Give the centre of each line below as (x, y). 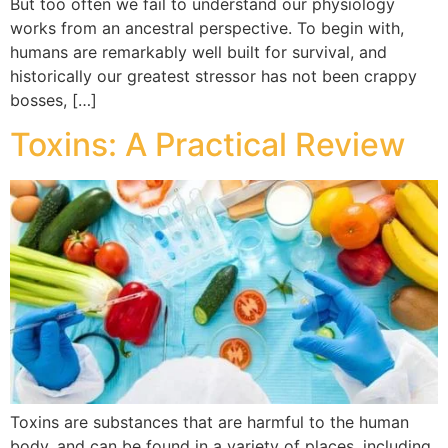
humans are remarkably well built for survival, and (198, 51)
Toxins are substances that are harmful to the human (209, 421)
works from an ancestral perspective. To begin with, (207, 27)
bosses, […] (53, 99)
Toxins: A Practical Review (207, 145)
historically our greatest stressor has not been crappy (213, 75)
